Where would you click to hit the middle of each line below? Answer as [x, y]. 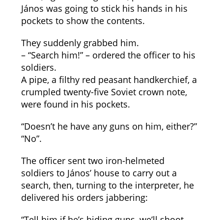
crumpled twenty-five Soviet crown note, [104, 92]
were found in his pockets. [75, 104]
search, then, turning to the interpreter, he [107, 185]
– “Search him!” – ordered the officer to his [108, 55]
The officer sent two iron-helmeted [93, 161]
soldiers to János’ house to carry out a [99, 173]
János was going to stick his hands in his [104, 8]
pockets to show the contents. [83, 21]
